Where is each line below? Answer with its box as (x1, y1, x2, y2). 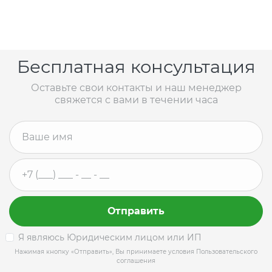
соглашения (117, 256, 155, 265)
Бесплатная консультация (16, 55, 256, 77)
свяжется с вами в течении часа (54, 93, 218, 106)
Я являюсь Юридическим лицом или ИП (18, 231, 202, 243)
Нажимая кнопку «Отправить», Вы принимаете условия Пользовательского (15, 247, 257, 256)
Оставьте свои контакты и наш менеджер (30, 81, 242, 93)
